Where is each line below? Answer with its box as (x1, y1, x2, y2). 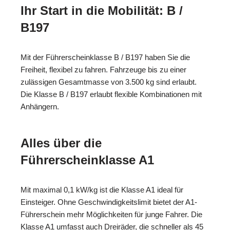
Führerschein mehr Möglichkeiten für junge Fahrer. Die (21, 209, 202, 219)
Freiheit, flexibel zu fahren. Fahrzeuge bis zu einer (21, 65, 186, 74)
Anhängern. (21, 102, 59, 111)
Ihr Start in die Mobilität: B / (21, 3, 183, 17)
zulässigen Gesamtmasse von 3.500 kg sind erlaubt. (21, 77, 197, 86)
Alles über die (21, 136, 102, 150)
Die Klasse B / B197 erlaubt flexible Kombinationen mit (21, 89, 202, 99)
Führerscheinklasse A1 (21, 152, 154, 167)
